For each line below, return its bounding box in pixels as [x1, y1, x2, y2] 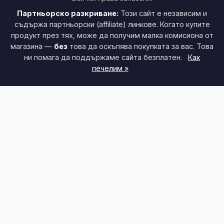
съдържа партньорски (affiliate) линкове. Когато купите [14, 20, 210, 29]
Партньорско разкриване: [17, 9, 118, 18]
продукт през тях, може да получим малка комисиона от [10, 31, 213, 40]
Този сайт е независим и [118, 9, 207, 18]
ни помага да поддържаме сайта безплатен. [24, 53, 184, 62]
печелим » [91, 64, 128, 73]
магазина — [10, 42, 54, 51]
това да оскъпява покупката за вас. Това [67, 42, 213, 51]
